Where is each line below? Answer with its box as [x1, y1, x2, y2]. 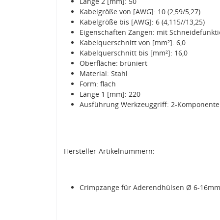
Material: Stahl [80, 68, 128, 78]
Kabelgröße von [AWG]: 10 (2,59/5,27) [80, 6, 200, 16]
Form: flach [80, 79, 116, 88]
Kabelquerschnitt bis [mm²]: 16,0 [80, 48, 188, 57]
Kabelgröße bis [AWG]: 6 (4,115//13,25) [80, 17, 205, 27]
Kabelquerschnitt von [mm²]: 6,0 [80, 37, 186, 47]
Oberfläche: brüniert [80, 58, 147, 68]
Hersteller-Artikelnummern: [64, 146, 155, 156]
